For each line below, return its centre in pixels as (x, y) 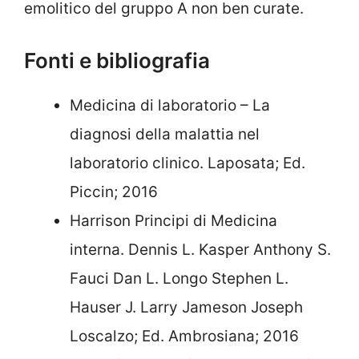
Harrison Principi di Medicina (173, 220)
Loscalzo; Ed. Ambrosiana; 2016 (184, 336)
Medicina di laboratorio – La (170, 105)
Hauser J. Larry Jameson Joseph (186, 307)
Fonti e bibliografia (117, 60)
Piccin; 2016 (114, 192)
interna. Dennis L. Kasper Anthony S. (200, 249)
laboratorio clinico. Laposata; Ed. (188, 163)
